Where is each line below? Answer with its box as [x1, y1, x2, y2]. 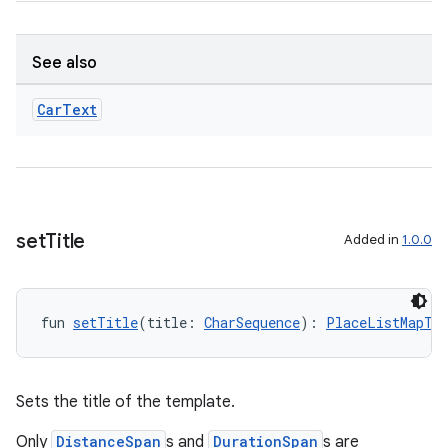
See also [32, 53, 97, 73]
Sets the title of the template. [16, 392, 235, 412]
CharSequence [204, 313, 300, 332]
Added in [344, 231, 402, 248]
